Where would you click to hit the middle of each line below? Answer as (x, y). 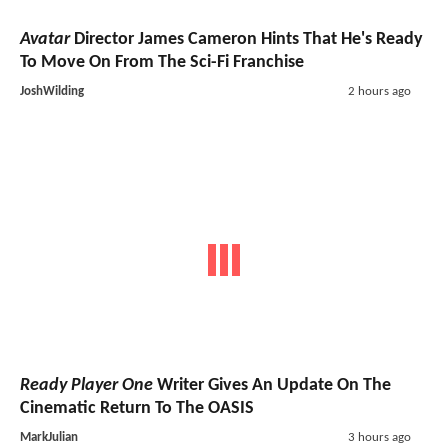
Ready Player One (86, 385)
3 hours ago (379, 437)
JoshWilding (52, 92)
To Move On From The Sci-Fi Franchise (162, 63)
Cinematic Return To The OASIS (137, 408)
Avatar (45, 40)
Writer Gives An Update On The (272, 385)
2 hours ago (379, 92)
